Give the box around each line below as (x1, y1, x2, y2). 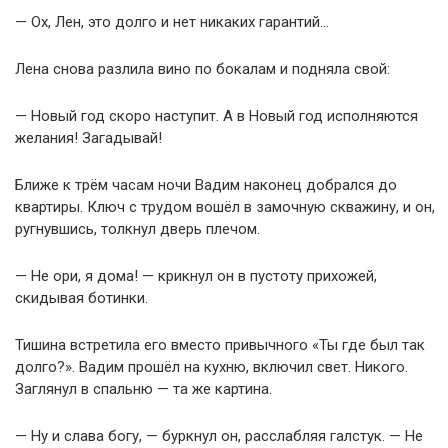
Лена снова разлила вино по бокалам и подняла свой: (15, 60, 390, 79)
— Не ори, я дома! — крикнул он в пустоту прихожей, (15, 267, 377, 286)
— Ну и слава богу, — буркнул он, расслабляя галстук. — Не (15, 427, 423, 446)
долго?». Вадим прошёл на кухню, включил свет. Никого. (15, 358, 408, 377)
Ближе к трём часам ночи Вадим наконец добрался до (15, 176, 397, 195)
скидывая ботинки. (15, 289, 148, 308)
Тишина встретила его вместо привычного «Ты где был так (15, 336, 425, 355)
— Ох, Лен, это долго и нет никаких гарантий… (15, 13, 329, 32)
